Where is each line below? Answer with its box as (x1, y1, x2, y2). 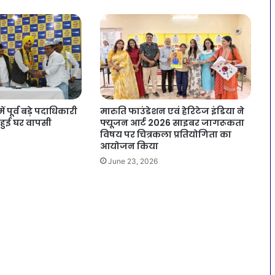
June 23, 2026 (108, 157, 158, 166)
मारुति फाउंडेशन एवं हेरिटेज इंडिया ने (100, 105, 245, 118)
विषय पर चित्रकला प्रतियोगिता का (100, 128, 232, 141)
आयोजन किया (100, 140, 159, 153)
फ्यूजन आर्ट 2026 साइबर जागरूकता (100, 117, 245, 130)
